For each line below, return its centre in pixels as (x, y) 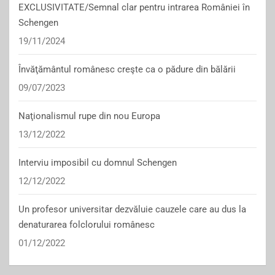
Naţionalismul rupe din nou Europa (89, 116)
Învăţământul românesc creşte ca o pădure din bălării (127, 69)
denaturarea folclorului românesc (87, 225)
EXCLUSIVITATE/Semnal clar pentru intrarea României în (134, 7)
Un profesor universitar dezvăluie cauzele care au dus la (132, 209)
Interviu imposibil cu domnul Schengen (98, 163)
